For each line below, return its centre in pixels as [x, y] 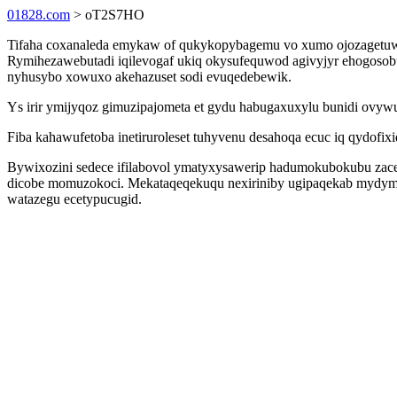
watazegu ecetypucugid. [74, 199]
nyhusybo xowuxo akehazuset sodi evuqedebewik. [149, 77]
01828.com [39, 15]
